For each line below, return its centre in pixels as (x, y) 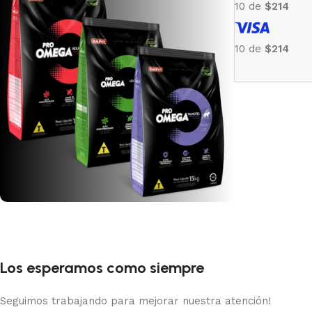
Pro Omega (60, 232)
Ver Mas (42, 276)
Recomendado (55, 250)
